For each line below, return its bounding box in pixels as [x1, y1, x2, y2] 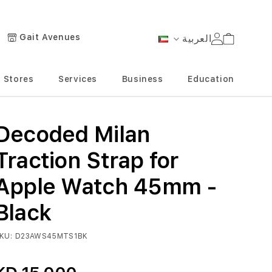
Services [58, 74, 98, 84]
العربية [182, 33, 212, 44]
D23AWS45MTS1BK [15, 232, 88, 240]
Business [121, 74, 163, 84]
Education [188, 74, 234, 84]
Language [154, 41, 197, 52]
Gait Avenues [19, 32, 81, 42]
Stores [3, 74, 34, 84]
